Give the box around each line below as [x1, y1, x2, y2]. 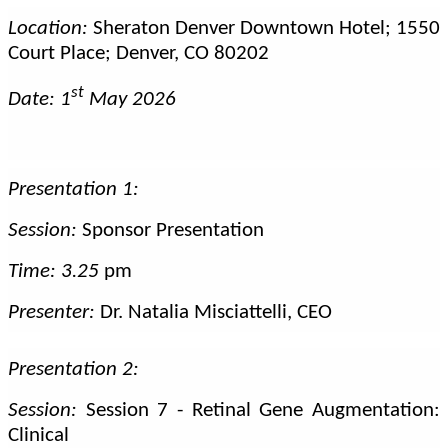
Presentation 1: [8, 179, 139, 201]
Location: [8, 18, 88, 40]
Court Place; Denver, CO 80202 [8, 43, 269, 65]
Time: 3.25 [8, 261, 99, 283]
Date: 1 [8, 89, 71, 111]
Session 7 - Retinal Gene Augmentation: [85, 400, 441, 422]
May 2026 [84, 89, 176, 111]
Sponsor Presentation [82, 220, 264, 242]
